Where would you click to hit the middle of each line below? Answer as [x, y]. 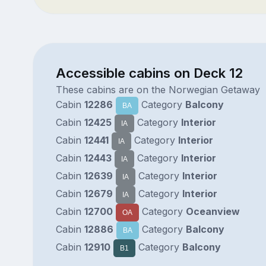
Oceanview [213, 211]
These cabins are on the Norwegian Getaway [158, 89]
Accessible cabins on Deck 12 [149, 72]
